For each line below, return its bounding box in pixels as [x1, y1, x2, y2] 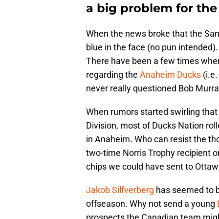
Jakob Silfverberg [86, 184, 154, 195]
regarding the [86, 69, 140, 80]
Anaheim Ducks [140, 69, 201, 80]
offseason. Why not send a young [86, 198, 217, 209]
